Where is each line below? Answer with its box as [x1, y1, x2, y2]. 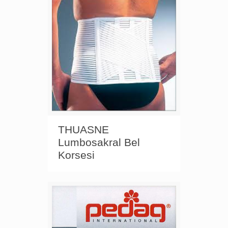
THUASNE [58, 124, 109, 136]
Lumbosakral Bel [58, 136, 140, 149]
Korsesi [58, 149, 95, 161]
